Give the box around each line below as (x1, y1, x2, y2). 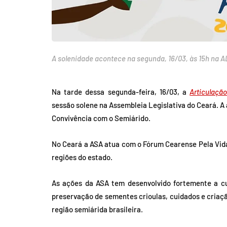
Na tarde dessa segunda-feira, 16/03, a (52, 87, 190, 97)
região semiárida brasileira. (52, 205, 143, 214)
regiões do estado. (52, 153, 112, 162)
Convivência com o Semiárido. (52, 113, 150, 123)
